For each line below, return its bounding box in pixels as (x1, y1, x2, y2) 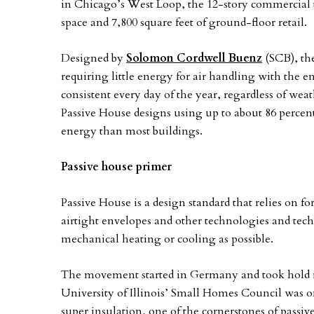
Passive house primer (61, 159, 172, 175)
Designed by (61, 50, 126, 66)
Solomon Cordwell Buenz (126, 50, 262, 66)
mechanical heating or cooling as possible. (61, 231, 273, 247)
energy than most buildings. (61, 123, 203, 139)
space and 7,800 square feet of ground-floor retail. (61, 15, 307, 30)
